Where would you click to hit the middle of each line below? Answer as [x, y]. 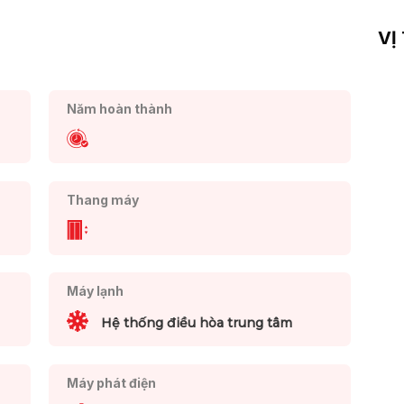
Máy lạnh [95, 291]
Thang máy [102, 200]
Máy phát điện [111, 382]
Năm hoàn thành [119, 108]
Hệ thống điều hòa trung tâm [196, 322]
